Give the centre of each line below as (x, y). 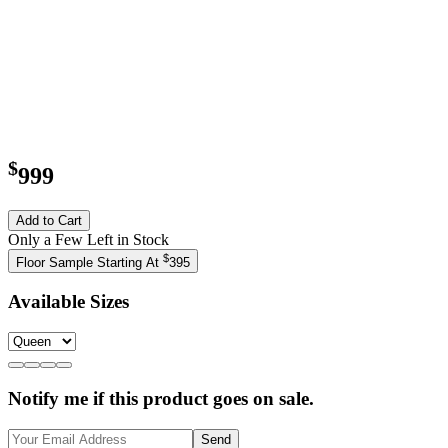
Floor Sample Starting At (89, 262)
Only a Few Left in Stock (88, 239)
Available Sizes (68, 302)
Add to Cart (49, 220)
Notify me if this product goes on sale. (161, 398)
